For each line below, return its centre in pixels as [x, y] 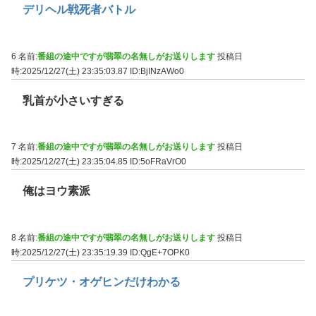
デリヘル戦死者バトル [79, 10]
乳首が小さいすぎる [73, 100]
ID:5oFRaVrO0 [158, 162]
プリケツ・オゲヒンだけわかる [102, 281]
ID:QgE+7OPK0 [160, 252]
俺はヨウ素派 [56, 191]
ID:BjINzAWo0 [157, 71]
